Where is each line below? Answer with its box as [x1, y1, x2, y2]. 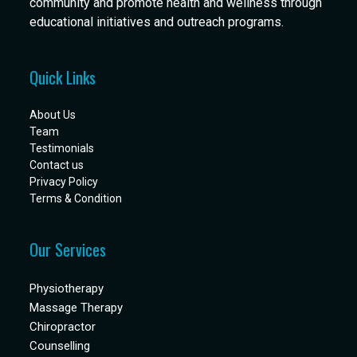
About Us [29, 108, 76, 122]
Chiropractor [29, 320, 96, 335]
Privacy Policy [29, 175, 99, 189]
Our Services [29, 237, 107, 262]
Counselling [29, 339, 91, 354]
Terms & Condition [29, 192, 123, 206]
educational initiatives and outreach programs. [29, 14, 284, 29]
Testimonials [29, 142, 95, 155]
